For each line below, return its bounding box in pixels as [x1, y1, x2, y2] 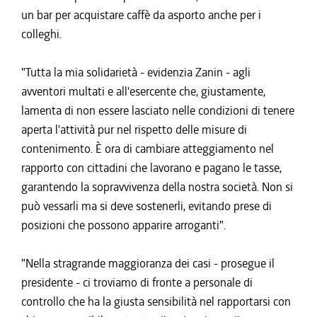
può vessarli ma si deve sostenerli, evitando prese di [21, 198, 272, 214]
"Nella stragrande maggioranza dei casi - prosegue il [21, 255, 275, 271]
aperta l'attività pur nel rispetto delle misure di [21, 122, 247, 137]
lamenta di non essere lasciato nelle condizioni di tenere [21, 103, 294, 118]
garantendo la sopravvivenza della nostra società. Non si [21, 179, 293, 195]
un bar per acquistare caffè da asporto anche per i [21, 7, 261, 23]
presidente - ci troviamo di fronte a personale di [21, 275, 253, 290]
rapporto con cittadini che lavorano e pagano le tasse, [21, 160, 282, 175]
